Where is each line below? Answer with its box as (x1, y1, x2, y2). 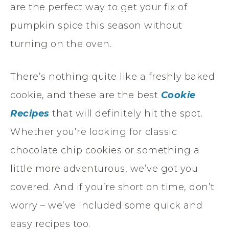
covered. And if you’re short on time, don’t (10, 181, 215, 193)
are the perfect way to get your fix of (10, 1, 187, 13)
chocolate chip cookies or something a (10, 144, 200, 156)
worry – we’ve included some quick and (10, 199, 203, 211)
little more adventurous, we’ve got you (10, 163, 198, 174)
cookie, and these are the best (10, 89, 161, 101)
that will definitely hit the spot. (49, 107, 202, 119)
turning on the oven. (10, 38, 111, 50)
